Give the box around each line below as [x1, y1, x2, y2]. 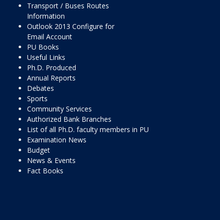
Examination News [27, 135, 86, 144]
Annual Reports [27, 73, 76, 82]
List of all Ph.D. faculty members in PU [27, 125, 149, 134]
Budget [27, 145, 50, 155]
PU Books [27, 42, 59, 52]
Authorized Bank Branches [27, 114, 111, 124]
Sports [27, 94, 48, 103]
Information [27, 11, 65, 21]
